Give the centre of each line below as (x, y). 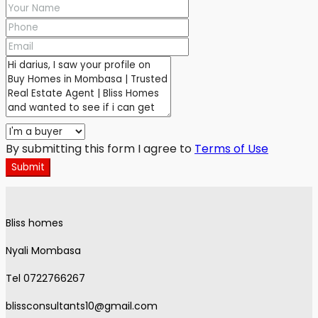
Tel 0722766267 (45, 278)
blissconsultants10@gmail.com (82, 306)
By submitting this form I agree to (100, 148)
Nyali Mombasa (43, 250)
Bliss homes (34, 223)
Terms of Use (231, 148)
